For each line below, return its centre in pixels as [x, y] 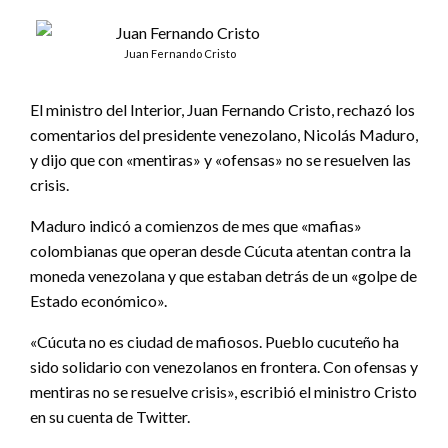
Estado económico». [98, 301]
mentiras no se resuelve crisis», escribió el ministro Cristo [223, 392]
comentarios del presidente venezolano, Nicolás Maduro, [224, 135]
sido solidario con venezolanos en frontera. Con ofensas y [224, 367]
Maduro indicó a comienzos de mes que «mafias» [196, 226]
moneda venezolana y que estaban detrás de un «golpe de [223, 276]
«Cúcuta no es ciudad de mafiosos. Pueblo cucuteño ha [214, 342]
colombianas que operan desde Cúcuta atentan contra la [220, 251]
